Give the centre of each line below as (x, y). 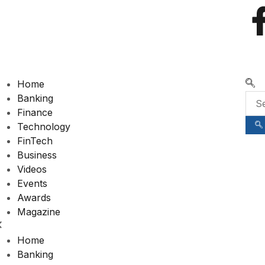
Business (37, 155)
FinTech (35, 141)
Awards (34, 198)
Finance (35, 112)
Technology (43, 127)
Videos (32, 169)
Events (32, 183)
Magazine (38, 212)
